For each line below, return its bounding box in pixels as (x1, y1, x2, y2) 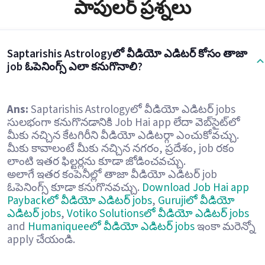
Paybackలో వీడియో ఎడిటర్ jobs (7, 193, 152, 209)
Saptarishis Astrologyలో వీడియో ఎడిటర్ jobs (28, 102, 235, 118)
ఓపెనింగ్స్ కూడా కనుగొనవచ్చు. (7, 180, 142, 196)
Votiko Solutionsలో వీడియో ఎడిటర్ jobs (66, 206, 249, 222)
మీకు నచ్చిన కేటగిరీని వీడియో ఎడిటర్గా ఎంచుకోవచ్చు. (7, 128, 239, 144)
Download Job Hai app (141, 180, 249, 196)
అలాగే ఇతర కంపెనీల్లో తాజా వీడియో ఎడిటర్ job (7, 167, 217, 183)
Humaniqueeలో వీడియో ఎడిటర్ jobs (27, 219, 195, 235)
